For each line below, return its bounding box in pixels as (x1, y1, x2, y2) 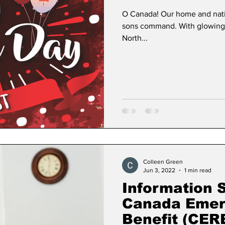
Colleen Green (143, 158, 183, 165)
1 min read (184, 166, 211, 174)
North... (122, 34, 148, 42)
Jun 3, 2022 (143, 166, 175, 174)
